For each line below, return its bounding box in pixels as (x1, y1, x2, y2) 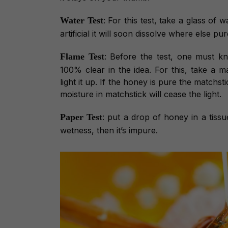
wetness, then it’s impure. (60, 125, 158, 136)
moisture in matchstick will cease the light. (60, 89, 221, 100)
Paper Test (60, 112, 103, 123)
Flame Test (60, 51, 104, 62)
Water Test (60, 15, 103, 26)
